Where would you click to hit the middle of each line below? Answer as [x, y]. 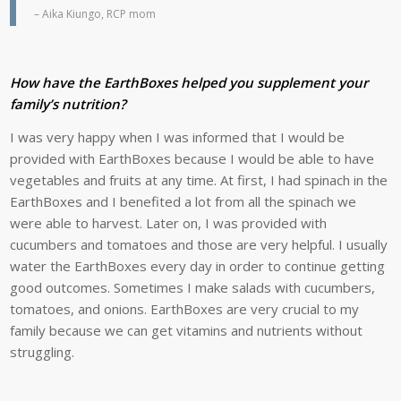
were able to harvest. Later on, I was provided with [169, 222]
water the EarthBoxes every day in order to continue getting [198, 265]
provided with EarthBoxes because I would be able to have [192, 158]
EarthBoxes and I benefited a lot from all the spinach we [183, 201]
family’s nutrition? [68, 104]
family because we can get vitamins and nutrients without [187, 330]
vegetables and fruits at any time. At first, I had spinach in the [199, 179]
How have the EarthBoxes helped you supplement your [189, 83]
